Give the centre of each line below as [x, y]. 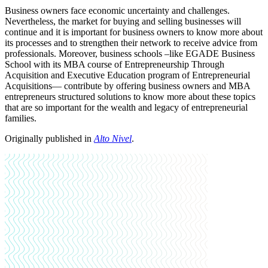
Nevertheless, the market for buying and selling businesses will [123, 22]
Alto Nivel [113, 139]
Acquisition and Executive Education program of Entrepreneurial [127, 75]
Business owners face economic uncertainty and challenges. [117, 11]
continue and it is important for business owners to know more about [134, 32]
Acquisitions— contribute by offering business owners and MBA [127, 86]
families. [21, 118]
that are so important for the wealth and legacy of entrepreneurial [126, 108]
